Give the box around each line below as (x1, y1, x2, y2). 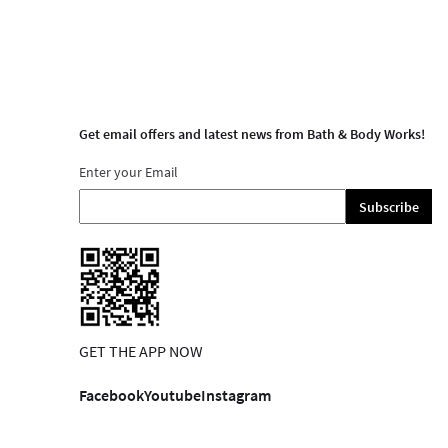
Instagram (201, 384, 271, 405)
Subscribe (359, 197, 419, 216)
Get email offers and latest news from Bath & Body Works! (79, 125, 425, 144)
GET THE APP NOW (79, 340, 203, 361)
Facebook (79, 384, 144, 405)
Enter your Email (79, 163, 178, 182)
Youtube (144, 384, 201, 405)
